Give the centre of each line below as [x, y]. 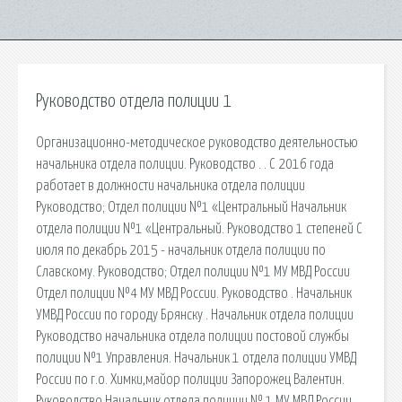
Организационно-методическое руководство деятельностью [197, 142]
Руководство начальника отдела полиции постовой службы [192, 336]
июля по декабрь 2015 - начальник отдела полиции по [181, 250]
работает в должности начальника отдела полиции [170, 185]
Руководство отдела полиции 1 [133, 101]
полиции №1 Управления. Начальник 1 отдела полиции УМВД [196, 358]
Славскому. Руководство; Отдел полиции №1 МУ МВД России [193, 271]
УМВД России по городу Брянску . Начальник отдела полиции [195, 315]
